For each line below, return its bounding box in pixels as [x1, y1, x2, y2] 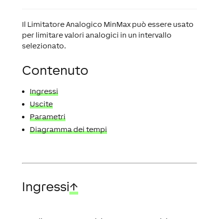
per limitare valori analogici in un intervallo [22, 31, 172, 39]
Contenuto [22, 63, 88, 78]
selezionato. [22, 42, 66, 50]
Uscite [29, 100, 53, 108]
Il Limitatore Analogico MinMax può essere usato [22, 20, 194, 28]
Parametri [29, 112, 66, 121]
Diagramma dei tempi [29, 125, 107, 133]
